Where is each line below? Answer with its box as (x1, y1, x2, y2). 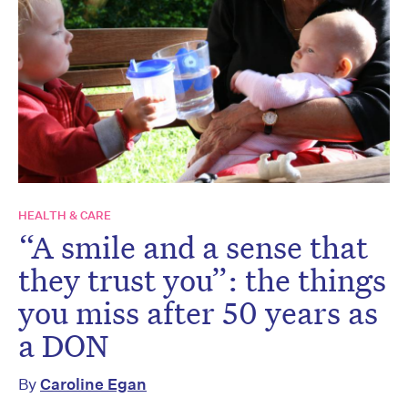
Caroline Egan (40, 373, 147, 393)
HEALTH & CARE (18, 207, 111, 223)
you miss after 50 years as (18, 291, 378, 332)
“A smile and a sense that (18, 226, 368, 267)
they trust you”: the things (18, 259, 386, 300)
